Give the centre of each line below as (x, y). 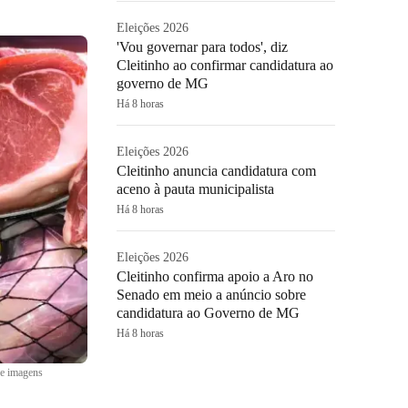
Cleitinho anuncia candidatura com (216, 171)
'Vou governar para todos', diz (202, 47)
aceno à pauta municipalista (195, 189)
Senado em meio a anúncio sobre (211, 295)
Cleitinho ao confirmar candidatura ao (225, 65)
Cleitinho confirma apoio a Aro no (215, 276)
